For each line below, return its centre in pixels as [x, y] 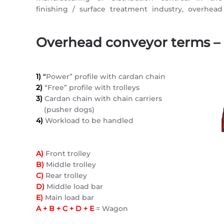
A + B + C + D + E [65, 208]
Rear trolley [66, 175]
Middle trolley [70, 164]
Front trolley [67, 153]
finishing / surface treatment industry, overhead [129, 9]
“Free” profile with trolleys [91, 87]
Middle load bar [75, 186]
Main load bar [68, 197]
